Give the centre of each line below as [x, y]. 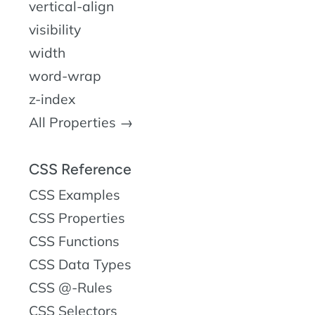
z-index [52, 99]
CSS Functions [74, 242]
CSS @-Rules [71, 288]
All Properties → [81, 123]
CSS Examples [75, 195]
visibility [55, 30]
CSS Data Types [80, 265]
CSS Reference [80, 169]
